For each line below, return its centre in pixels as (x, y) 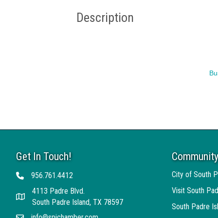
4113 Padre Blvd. (58, 191)
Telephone (31, 177)
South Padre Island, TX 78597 (78, 202)
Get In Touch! (44, 156)
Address (28, 198)
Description (105, 17)
